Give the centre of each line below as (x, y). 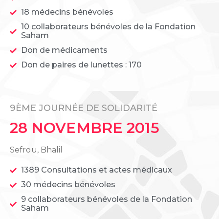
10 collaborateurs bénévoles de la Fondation (108, 27)
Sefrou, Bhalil (36, 150)
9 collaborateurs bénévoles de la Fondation (106, 199)
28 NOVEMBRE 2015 (85, 128)
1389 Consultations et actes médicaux (96, 170)
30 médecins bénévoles (68, 185)
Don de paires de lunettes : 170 (81, 65)
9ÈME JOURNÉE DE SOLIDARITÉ (84, 108)
